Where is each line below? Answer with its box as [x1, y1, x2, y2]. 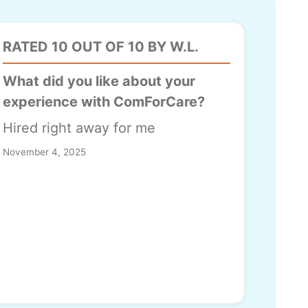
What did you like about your [2, 73, 195, 90]
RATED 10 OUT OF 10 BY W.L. [2, 38, 199, 56]
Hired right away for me [2, 120, 155, 137]
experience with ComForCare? [2, 93, 205, 111]
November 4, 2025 [2, 146, 86, 158]
